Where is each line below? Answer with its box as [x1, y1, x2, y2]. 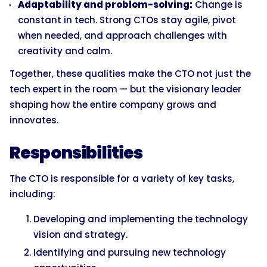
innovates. [10, 114, 58, 127]
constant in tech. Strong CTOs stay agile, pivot [18, 14, 236, 27]
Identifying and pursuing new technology [33, 246, 226, 259]
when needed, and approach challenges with [18, 29, 227, 42]
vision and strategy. [33, 228, 128, 241]
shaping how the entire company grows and [10, 98, 216, 111]
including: [10, 188, 55, 201]
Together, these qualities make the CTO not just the [10, 67, 251, 80]
